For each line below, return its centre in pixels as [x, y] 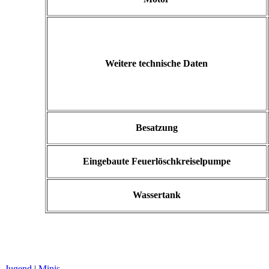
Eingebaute [106, 162]
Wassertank [156, 195]
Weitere [121, 64]
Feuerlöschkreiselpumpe [181, 162]
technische [160, 64]
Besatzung [156, 128]
